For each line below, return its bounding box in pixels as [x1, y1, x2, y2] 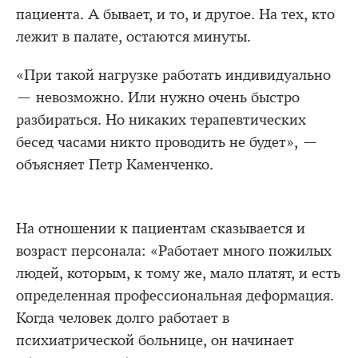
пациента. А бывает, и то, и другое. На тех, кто [16, 5, 335, 23]
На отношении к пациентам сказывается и [16, 219, 305, 237]
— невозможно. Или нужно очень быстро [16, 88, 300, 106]
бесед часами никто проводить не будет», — [16, 133, 318, 151]
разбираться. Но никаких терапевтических [16, 110, 306, 129]
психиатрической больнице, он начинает [16, 331, 294, 349]
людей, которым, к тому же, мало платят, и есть [16, 264, 340, 282]
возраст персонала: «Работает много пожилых [16, 241, 332, 260]
